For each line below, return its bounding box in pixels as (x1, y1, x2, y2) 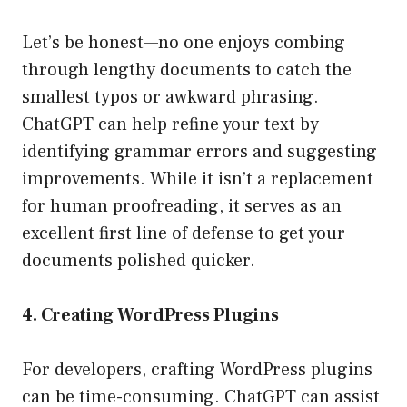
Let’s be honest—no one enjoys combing (22, 31, 345, 55)
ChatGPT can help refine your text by (22, 113, 319, 137)
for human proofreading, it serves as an (22, 194, 342, 219)
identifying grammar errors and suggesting (22, 140, 377, 164)
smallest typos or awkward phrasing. (22, 85, 319, 110)
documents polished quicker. (22, 249, 255, 273)
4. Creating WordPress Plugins (22, 303, 279, 328)
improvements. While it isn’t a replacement (22, 167, 373, 192)
